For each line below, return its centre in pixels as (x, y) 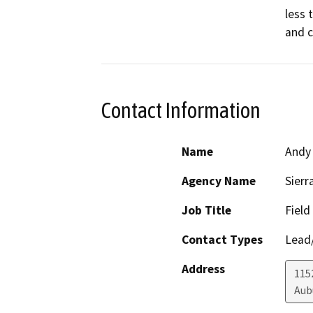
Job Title (206, 210)
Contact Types (222, 239)
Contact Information (181, 111)
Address (203, 269)
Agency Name (219, 181)
